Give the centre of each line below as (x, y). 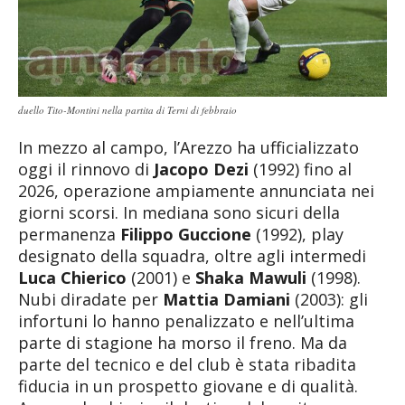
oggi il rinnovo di (86, 169)
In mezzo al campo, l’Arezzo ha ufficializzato (188, 147)
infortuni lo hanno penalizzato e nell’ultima (186, 320)
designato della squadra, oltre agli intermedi (192, 255)
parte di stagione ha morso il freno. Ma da (183, 342)
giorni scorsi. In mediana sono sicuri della (179, 212)
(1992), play (297, 234)
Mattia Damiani (226, 299)
